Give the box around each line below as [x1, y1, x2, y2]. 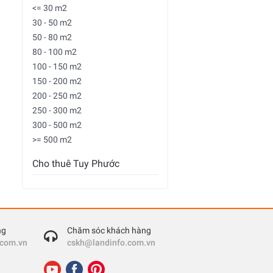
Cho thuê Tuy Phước [32, 158, 119, 169]
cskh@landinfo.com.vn [67, 237, 156, 247]
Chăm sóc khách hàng [67, 225, 152, 235]
